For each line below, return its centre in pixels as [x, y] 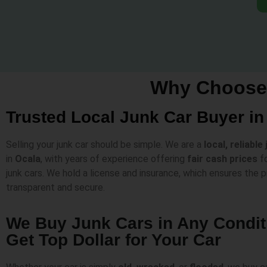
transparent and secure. [55, 187]
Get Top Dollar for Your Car [114, 240]
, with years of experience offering [114, 159]
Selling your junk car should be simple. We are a [105, 144]
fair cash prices [222, 159]
